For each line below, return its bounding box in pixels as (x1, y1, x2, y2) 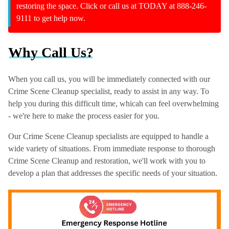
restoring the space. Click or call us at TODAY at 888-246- (16, 2, 207, 11)
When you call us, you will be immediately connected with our (8, 74, 210, 83)
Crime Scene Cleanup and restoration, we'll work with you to (8, 156, 205, 165)
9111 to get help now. (16, 14, 85, 23)
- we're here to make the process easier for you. (8, 111, 159, 120)
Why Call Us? (8, 44, 94, 61)
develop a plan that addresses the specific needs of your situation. (8, 168, 217, 177)
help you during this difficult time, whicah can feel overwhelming (8, 99, 219, 108)
